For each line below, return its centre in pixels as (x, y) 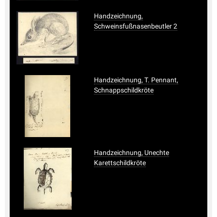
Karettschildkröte (120, 163)
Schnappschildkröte (124, 90)
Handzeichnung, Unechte (132, 152)
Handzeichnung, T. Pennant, (136, 80)
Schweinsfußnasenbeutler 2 (136, 26)
